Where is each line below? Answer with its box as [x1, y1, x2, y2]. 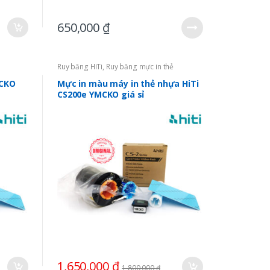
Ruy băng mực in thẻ [105, 61, 174, 72]
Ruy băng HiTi [57, 61, 103, 72]
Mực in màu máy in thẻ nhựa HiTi [57, 77, 199, 89]
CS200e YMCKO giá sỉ [57, 88, 145, 100]
